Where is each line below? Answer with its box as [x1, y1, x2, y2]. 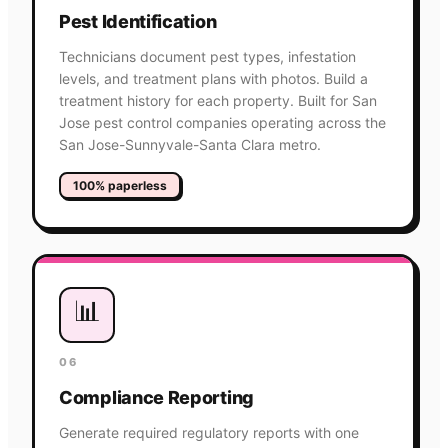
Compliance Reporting [59, 386, 254, 408]
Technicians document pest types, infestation [59, 47, 356, 65]
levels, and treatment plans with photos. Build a [59, 69, 368, 87]
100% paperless [73, 177, 167, 193]
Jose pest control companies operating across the [59, 113, 386, 131]
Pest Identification [59, 10, 217, 32]
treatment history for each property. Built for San [59, 91, 377, 109]
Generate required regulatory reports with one [59, 423, 359, 441]
